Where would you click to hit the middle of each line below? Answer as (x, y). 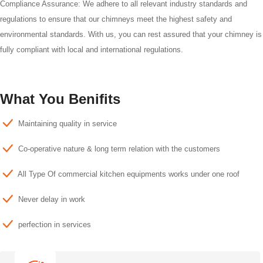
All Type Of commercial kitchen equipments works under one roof (129, 174)
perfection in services (55, 225)
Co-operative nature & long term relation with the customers (119, 149)
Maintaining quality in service (68, 124)
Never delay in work (52, 200)
